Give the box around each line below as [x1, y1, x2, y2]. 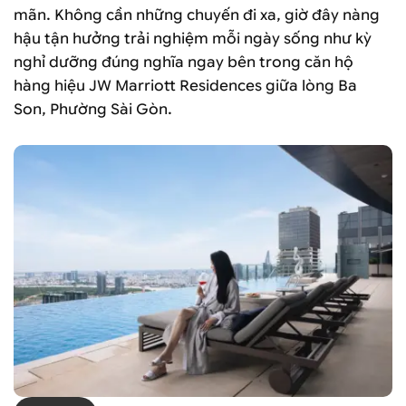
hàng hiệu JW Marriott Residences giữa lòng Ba [14, 77, 357, 95]
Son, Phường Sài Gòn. [14, 101, 172, 119]
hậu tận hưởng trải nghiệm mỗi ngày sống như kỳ [14, 30, 372, 48]
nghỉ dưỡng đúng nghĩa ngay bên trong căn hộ [14, 53, 353, 72]
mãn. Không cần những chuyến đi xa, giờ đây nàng [14, 6, 380, 24]
